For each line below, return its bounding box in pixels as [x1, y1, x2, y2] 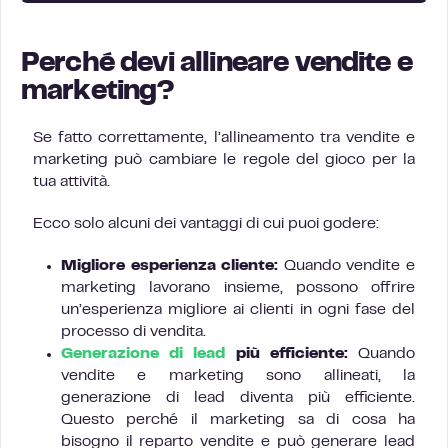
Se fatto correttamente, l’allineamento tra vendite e [33, 131, 415, 145]
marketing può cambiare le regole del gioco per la [33, 153, 415, 167]
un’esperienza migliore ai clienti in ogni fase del [61, 303, 415, 317]
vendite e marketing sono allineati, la [61, 369, 415, 383]
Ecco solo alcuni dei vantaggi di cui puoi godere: [33, 217, 379, 231]
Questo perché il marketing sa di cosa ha [61, 413, 415, 427]
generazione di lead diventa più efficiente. [61, 391, 415, 405]
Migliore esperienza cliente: [61, 259, 279, 273]
